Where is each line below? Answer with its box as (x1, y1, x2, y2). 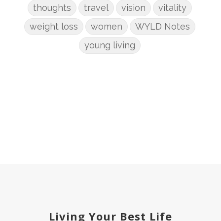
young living (84, 40, 135, 51)
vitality (158, 2, 186, 13)
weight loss (29, 21, 78, 32)
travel (83, 2, 109, 13)
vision (121, 2, 146, 13)
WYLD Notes (135, 21, 190, 32)
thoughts (33, 2, 71, 13)
